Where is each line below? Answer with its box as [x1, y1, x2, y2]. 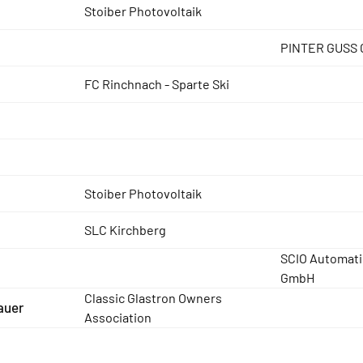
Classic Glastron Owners [83, 290, 222, 305]
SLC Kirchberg [83, 222, 166, 237]
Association [83, 310, 152, 325]
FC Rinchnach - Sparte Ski [83, 76, 229, 92]
